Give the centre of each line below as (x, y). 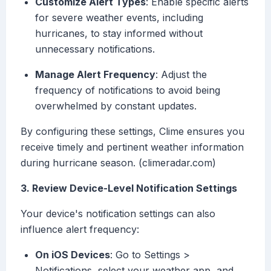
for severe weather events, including (119, 18)
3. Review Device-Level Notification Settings (129, 188)
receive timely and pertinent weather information (132, 147)
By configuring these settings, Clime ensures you (132, 132)
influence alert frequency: (80, 230)
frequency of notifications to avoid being (128, 90)
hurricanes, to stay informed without (119, 34)
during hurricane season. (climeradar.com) (118, 163)
